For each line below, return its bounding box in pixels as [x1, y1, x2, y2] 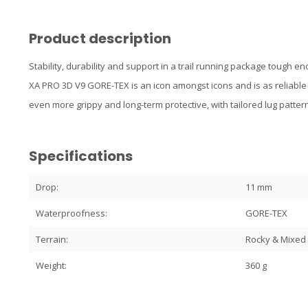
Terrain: [36, 233, 68, 245]
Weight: [36, 259, 67, 272]
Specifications [29, 146, 133, 166]
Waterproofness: [36, 207, 107, 219]
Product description [29, 29, 171, 48]
